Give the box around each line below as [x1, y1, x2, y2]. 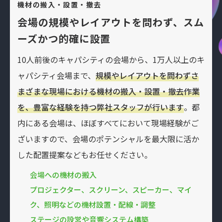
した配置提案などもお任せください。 [17, 148, 152, 161]
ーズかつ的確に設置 [17, 31, 111, 46]
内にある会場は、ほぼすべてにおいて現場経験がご [17, 116, 199, 129]
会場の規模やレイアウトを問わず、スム [17, 14, 204, 29]
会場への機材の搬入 [30, 169, 97, 180]
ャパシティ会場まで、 [17, 69, 96, 81]
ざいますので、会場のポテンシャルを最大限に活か [17, 132, 199, 145]
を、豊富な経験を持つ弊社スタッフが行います [17, 101, 184, 113]
